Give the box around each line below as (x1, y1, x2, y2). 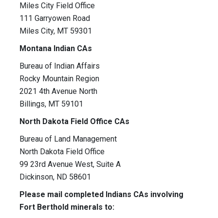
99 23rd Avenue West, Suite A (19, 160, 121, 169)
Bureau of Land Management (19, 134, 117, 144)
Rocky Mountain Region (19, 74, 99, 84)
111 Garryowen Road (19, 14, 90, 23)
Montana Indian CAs (19, 44, 92, 54)
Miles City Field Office (19, 1, 95, 11)
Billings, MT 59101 (19, 99, 83, 109)
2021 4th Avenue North (19, 87, 97, 96)
